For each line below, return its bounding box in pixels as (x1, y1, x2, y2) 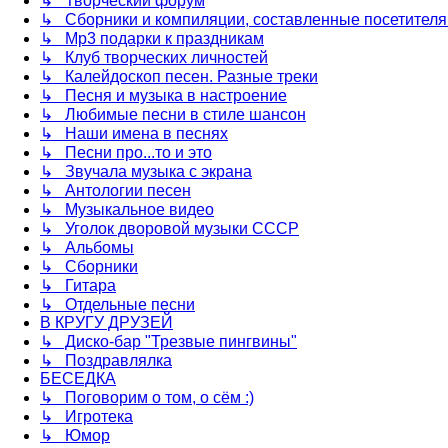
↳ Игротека (40, 407, 133, 425)
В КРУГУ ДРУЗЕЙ (40, 313, 173, 331)
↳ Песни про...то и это (40, 143, 212, 161)
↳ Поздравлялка (40, 351, 172, 369)
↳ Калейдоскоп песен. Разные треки (40, 67, 318, 85)
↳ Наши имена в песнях (40, 124, 228, 142)
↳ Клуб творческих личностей (40, 48, 268, 66)
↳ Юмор (40, 426, 110, 444)
